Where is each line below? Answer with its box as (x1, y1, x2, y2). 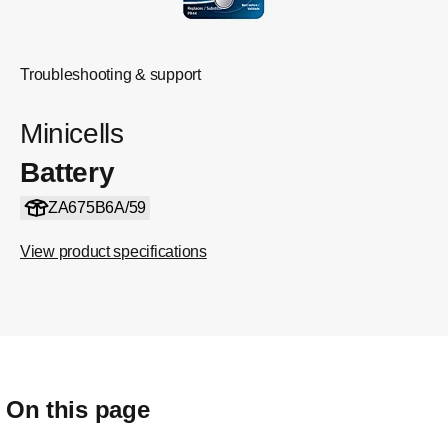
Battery (20, 157, 115, 188)
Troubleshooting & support (20, 66, 201, 83)
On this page (6, 396, 150, 423)
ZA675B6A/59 (47, 199, 146, 216)
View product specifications (20, 243, 207, 260)
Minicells (20, 118, 124, 149)
